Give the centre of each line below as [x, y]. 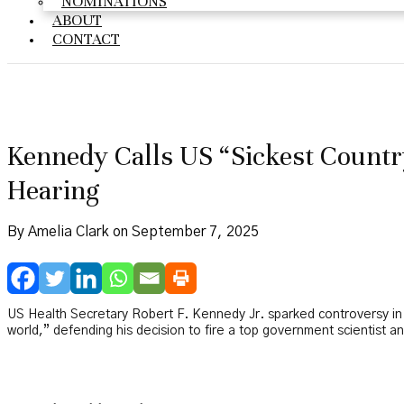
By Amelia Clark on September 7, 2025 [133, 232]
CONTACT [86, 39]
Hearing [53, 191]
